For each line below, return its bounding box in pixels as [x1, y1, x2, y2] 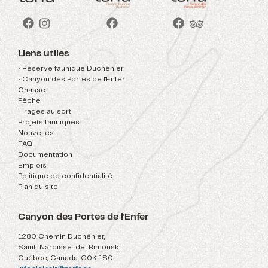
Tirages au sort [18, 108, 71, 115]
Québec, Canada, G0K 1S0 [18, 255, 113, 262]
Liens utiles [18, 49, 69, 59]
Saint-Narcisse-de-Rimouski [18, 244, 121, 251]
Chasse [18, 87, 45, 94]
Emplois [18, 162, 47, 169]
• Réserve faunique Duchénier [18, 65, 124, 72]
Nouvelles [18, 130, 54, 137]
